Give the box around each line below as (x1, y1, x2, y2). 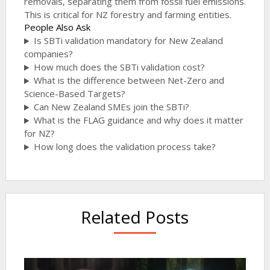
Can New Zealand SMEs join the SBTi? (33, 101, 189, 113)
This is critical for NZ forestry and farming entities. (24, 8, 231, 21)
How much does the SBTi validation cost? (33, 61, 205, 74)
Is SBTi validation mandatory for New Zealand (33, 34, 223, 47)
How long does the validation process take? (33, 140, 216, 153)
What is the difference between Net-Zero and (33, 74, 224, 87)
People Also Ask (24, 21, 90, 34)
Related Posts (81, 206, 189, 229)
